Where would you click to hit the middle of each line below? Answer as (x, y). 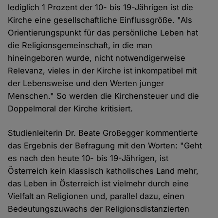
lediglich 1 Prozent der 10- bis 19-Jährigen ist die (101, 8)
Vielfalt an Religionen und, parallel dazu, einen (96, 196)
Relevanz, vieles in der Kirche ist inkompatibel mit (102, 71)
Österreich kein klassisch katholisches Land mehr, (103, 171)
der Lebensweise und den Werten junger (86, 83)
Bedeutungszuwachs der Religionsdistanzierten (99, 209)
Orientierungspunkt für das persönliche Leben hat (103, 33)
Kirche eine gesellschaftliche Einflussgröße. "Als (100, 20)
